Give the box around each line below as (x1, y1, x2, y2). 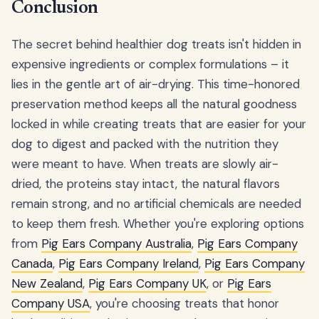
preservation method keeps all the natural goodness (11, 95, 297, 112)
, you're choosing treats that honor (90, 295, 279, 311)
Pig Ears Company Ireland (58, 255, 199, 271)
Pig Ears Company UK (88, 275, 206, 291)
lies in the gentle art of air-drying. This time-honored (11, 75, 300, 92)
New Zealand (11, 275, 83, 291)
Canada (11, 255, 53, 271)
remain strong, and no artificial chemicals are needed (11, 195, 301, 211)
